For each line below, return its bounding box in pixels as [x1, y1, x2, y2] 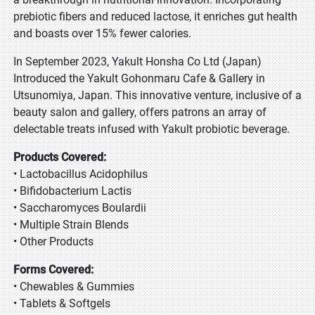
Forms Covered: [13, 263, 94, 276]
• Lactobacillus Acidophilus [13, 167, 148, 181]
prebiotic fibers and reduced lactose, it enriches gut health [13, 10, 297, 23]
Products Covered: [13, 150, 106, 164]
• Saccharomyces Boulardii [13, 201, 146, 214]
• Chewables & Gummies [13, 280, 134, 293]
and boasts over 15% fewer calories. [13, 27, 191, 40]
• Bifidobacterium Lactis [13, 184, 131, 198]
